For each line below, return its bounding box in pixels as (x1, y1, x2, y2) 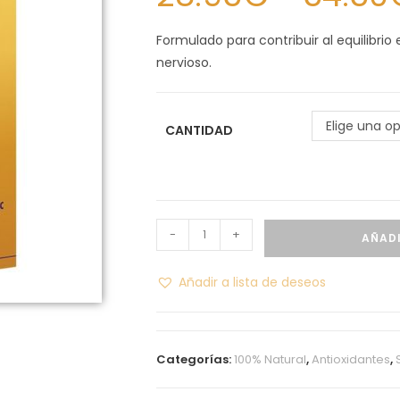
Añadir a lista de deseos (179, 272, 327, 291)
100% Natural (234, 350, 307, 368)
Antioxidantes (312, 350, 391, 368)
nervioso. (156, 53, 212, 71)
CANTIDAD (165, 121, 234, 139)
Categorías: (156, 350, 235, 368)
